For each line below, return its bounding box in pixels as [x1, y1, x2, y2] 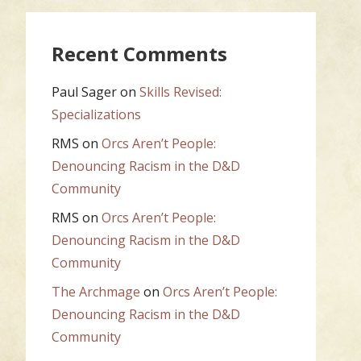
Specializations [51, 105, 141, 123]
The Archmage [51, 282, 140, 301]
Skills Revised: [139, 82, 222, 101]
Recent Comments [51, 40, 227, 68]
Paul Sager [51, 82, 117, 101]
